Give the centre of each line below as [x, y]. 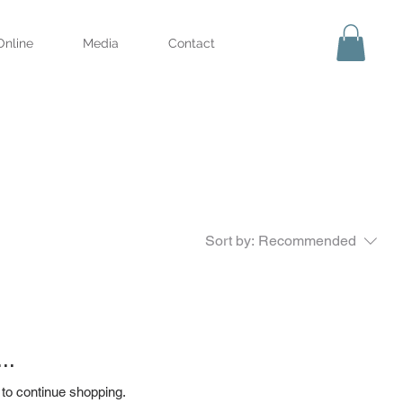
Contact [191, 43]
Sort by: [230, 240]
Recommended [307, 240]
